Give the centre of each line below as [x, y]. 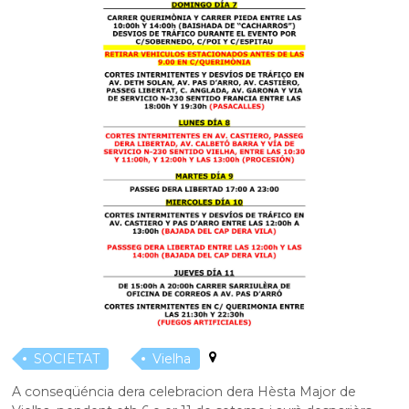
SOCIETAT [67, 358]
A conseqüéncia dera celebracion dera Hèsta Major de [184, 391]
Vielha [172, 358]
